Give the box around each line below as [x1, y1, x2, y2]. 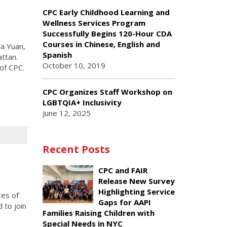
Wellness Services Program [42, 18, 145, 28]
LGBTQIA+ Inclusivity [42, 97, 122, 107]
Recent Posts [42, 142, 110, 156]
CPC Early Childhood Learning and [42, 7, 170, 17]
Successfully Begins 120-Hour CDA [42, 28, 172, 39]
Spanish [42, 50, 72, 60]
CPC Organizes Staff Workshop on [42, 87, 172, 97]
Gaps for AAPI [98, 197, 151, 207]
